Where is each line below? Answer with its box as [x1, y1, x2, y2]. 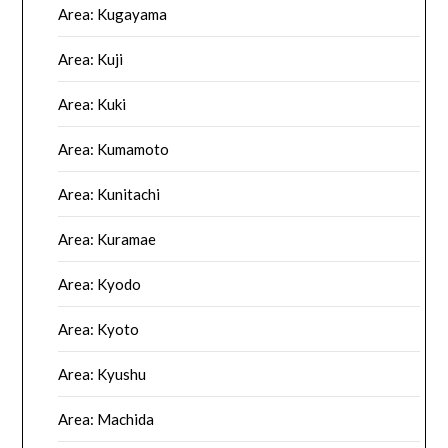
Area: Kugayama [58, 5, 168, 24]
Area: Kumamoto [58, 140, 170, 159]
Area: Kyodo [58, 275, 142, 294]
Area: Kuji [58, 50, 124, 69]
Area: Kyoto [58, 320, 140, 339]
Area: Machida [58, 410, 155, 429]
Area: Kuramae [58, 230, 157, 249]
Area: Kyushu [58, 365, 147, 384]
